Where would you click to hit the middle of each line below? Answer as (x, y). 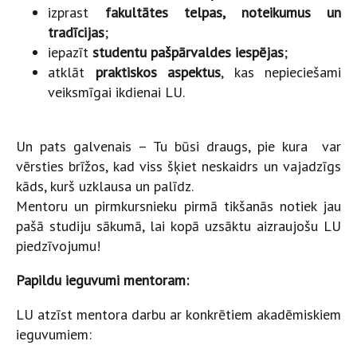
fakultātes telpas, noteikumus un (223, 13)
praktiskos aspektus (158, 73)
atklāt (72, 73)
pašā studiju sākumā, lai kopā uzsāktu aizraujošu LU (178, 226)
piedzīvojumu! (58, 246)
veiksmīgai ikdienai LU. (116, 92)
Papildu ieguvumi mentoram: (102, 280)
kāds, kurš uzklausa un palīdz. (105, 186)
